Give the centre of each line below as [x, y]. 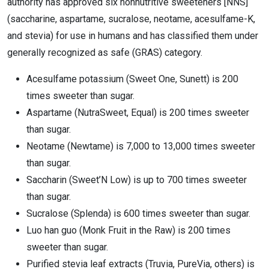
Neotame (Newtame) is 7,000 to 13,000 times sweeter [141, 146]
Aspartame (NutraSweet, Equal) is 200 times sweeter [138, 113]
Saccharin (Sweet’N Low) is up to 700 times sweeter [137, 180]
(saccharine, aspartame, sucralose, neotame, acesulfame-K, [131, 19]
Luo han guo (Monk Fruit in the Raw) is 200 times [128, 230]
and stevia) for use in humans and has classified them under [133, 36]
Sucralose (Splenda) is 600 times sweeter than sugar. [138, 213]
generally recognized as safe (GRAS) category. [105, 53]
